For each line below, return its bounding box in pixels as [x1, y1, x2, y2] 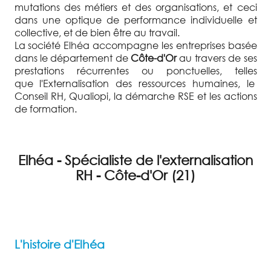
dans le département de [14, 51, 131, 64]
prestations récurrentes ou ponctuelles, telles [14, 64, 257, 77]
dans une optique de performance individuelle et [14, 13, 257, 26]
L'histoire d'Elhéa [14, 237, 105, 251]
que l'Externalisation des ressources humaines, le [14, 76, 257, 90]
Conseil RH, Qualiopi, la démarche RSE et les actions [14, 89, 257, 102]
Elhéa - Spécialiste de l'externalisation [18, 152, 253, 168]
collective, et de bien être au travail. [14, 25, 180, 39]
